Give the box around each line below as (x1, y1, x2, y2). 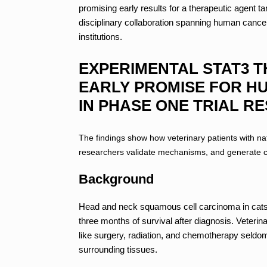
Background (79, 171, 154, 187)
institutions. (79, 31, 122, 42)
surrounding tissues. (79, 244, 157, 254)
